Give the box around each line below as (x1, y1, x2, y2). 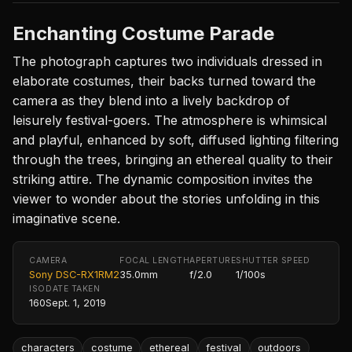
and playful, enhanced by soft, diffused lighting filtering (13, 131, 339, 148)
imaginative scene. (13, 210, 120, 226)
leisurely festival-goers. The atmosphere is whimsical (13, 112, 327, 128)
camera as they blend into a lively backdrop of (13, 92, 290, 108)
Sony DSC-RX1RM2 (29, 268, 119, 280)
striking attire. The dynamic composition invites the (13, 170, 313, 187)
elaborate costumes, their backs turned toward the (13, 72, 316, 89)
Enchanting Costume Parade (13, 21, 274, 45)
